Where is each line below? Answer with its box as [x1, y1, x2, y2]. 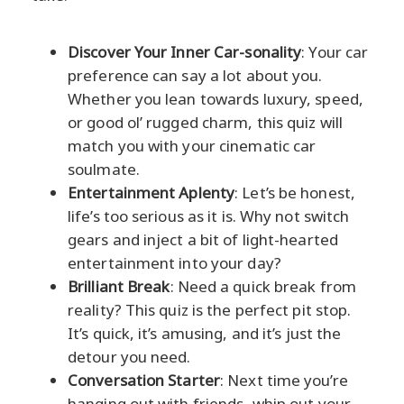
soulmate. [68, 159, 140, 179]
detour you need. [68, 346, 191, 367]
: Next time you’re [220, 370, 348, 390]
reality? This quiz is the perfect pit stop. [68, 299, 352, 320]
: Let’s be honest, [234, 182, 355, 203]
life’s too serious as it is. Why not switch [68, 206, 350, 226]
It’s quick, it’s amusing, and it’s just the [68, 323, 342, 344]
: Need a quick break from [170, 276, 357, 297]
